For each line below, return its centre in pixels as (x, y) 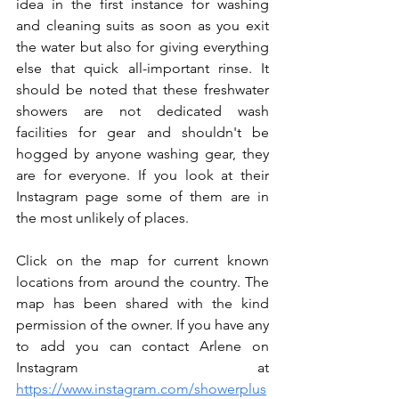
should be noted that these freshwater (142, 89)
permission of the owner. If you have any (142, 324)
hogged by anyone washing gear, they (142, 153)
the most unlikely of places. (104, 217)
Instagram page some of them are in (142, 196)
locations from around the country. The (142, 281)
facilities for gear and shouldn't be (142, 132)
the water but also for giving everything (142, 46)
